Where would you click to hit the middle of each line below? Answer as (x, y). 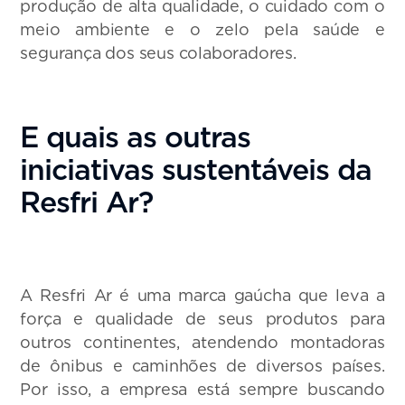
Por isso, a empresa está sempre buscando (202, 390)
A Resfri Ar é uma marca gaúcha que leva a (202, 296)
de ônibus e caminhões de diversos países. (202, 366)
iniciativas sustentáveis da (196, 170)
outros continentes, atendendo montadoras (202, 343)
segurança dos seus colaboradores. (158, 53)
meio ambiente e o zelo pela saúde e (202, 30)
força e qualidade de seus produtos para (202, 319)
